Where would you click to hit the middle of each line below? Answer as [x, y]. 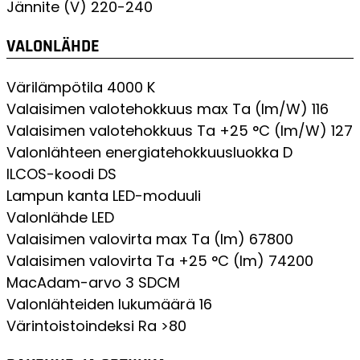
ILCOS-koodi [50, 174]
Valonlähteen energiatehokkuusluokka [143, 153]
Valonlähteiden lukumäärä [101, 305]
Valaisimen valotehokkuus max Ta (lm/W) [157, 109]
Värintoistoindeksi [70, 326]
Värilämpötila [55, 88]
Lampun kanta [57, 196]
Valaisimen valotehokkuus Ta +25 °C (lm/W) [167, 131]
